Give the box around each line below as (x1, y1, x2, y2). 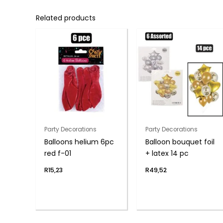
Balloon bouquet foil (145, 136, 215, 147)
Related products (36, 13, 96, 23)
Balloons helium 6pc (44, 136, 114, 147)
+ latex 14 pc (145, 148, 189, 158)
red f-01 (44, 148, 71, 158)
